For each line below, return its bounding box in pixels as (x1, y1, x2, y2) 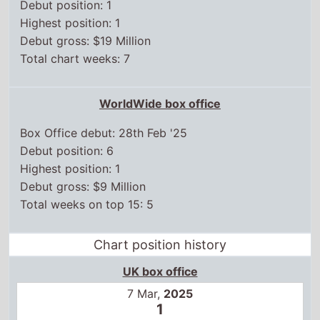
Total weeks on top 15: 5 (20, 196, 154, 211)
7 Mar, (127, 286, 164, 301)
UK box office (122, 264, 198, 279)
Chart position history (94, 236, 226, 252)
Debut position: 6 (20, 143, 114, 158)
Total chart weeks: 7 (20, 51, 131, 66)
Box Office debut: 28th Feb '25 (20, 125, 188, 140)
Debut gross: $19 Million (20, 33, 151, 48)
